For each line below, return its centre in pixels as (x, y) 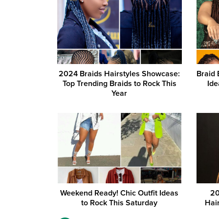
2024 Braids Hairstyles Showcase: (120, 74)
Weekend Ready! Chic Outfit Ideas (120, 193)
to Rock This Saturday (120, 203)
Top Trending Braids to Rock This (119, 84)
